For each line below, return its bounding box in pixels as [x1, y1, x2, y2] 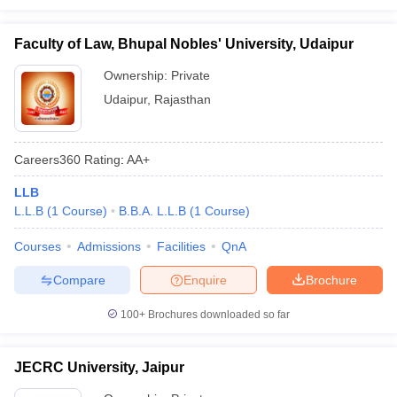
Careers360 [14, 152, 81, 167]
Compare [52, 272, 105, 287]
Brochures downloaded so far [145, 308, 290, 321]
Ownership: [104, 68, 171, 82]
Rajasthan [154, 92, 211, 106]
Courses [14, 239, 61, 253]
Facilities [157, 239, 206, 253]
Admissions [77, 239, 141, 253]
